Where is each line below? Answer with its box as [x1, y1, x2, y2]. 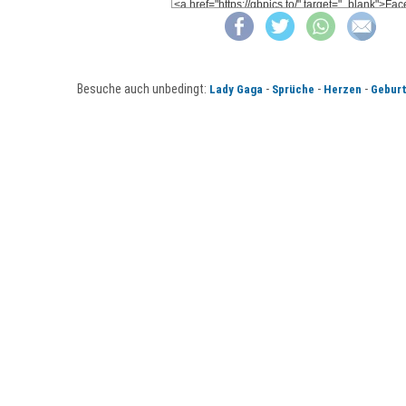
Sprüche [271, 82, 314, 97]
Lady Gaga [208, 82, 263, 97]
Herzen [323, 82, 362, 97]
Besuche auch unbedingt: [76, 82, 209, 97]
